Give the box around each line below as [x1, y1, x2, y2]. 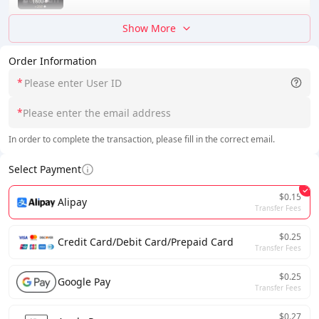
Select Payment [9, 162, 81, 176]
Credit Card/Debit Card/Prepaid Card [58, 235, 234, 249]
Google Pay [58, 275, 110, 288]
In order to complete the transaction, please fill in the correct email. [9, 133, 275, 145]
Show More [122, 21, 176, 35]
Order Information [9, 54, 97, 68]
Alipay [58, 195, 87, 209]
